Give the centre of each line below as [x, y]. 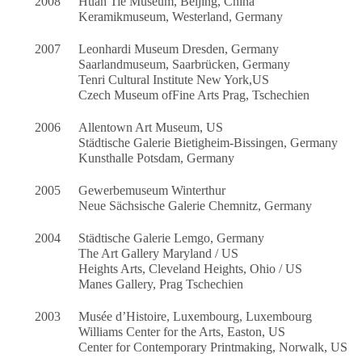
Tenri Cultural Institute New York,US [174, 80]
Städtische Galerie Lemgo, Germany [172, 238]
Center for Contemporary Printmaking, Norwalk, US [213, 347]
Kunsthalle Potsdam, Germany [157, 158]
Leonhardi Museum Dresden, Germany [179, 49]
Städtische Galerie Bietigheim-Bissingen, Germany [208, 143]
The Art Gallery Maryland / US [159, 254]
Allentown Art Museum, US [151, 128]
